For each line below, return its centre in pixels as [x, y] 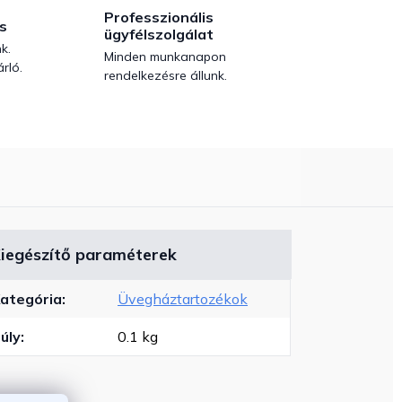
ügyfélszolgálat [159, 35]
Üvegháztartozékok [183, 299]
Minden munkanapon [165, 57]
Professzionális [159, 17]
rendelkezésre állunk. [166, 76]
